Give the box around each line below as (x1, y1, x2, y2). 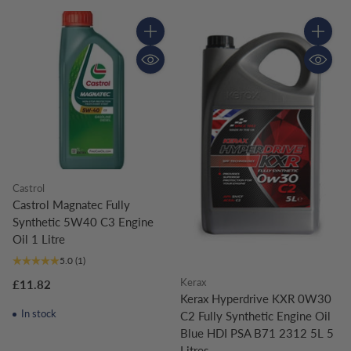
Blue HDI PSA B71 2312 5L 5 (180, 326, 334, 341)
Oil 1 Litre (13, 232, 65, 247)
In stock (18, 307, 56, 320)
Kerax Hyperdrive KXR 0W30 (180, 291, 331, 306)
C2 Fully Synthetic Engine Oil (180, 309, 331, 324)
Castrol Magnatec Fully (13, 197, 130, 212)
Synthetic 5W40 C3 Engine (13, 215, 154, 230)
